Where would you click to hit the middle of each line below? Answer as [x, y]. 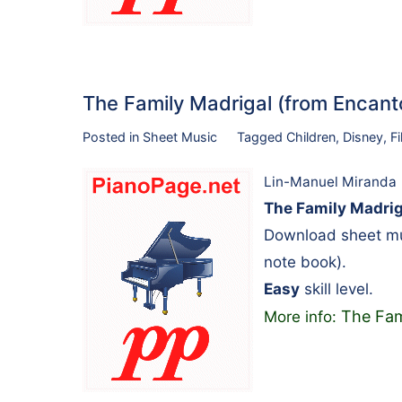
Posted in [113, 136]
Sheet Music [180, 136]
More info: [302, 316]
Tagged [261, 136]
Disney [363, 136]
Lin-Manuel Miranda [330, 181]
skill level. [336, 288]
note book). [305, 262]
